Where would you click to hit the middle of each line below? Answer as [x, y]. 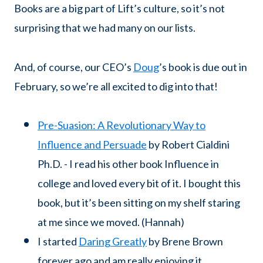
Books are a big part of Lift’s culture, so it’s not [119, 9]
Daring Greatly [113, 242]
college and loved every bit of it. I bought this [139, 183]
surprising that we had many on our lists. [105, 28]
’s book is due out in [203, 67]
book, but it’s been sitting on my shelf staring [139, 203]
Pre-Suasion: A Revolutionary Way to [122, 125]
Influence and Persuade [92, 145]
